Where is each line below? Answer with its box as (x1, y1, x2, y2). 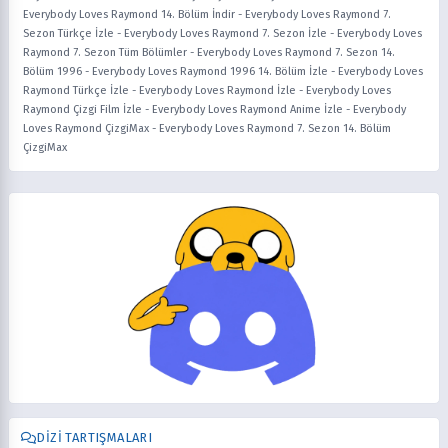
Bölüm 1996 (23, 65, 82, 79)
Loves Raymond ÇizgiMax (23, 122, 149, 136)
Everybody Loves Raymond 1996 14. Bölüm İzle (92, 65, 328, 79)
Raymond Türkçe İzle (23, 84, 129, 98)
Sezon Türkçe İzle (23, 27, 114, 41)
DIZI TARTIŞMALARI (36, 430, 153, 446)
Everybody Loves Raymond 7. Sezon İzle (124, 27, 327, 41)
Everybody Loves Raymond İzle (139, 84, 296, 98)
